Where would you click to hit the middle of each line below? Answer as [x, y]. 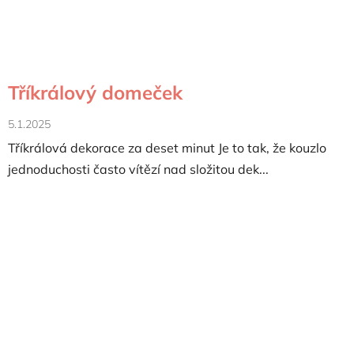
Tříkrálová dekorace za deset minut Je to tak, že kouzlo [167, 147]
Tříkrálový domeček [95, 92]
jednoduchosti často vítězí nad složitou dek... [138, 169]
